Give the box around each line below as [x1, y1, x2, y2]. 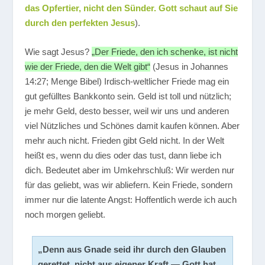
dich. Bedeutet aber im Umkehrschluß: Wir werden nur [25, 165, 235, 176]
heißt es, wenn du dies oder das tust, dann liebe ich [25, 150, 222, 161]
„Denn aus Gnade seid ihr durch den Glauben [37, 244, 226, 255]
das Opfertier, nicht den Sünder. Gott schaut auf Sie [25, 3, 238, 14]
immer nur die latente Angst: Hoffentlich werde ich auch [25, 195, 237, 205]
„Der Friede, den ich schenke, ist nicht [92, 47, 238, 57]
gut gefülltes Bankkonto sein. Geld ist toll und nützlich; [25, 91, 232, 102]
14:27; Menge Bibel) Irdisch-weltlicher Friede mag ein [25, 76, 230, 87]
